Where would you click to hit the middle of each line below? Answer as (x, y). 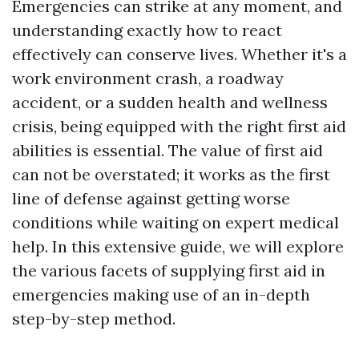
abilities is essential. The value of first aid (167, 150)
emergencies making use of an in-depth (161, 294)
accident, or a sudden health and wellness (170, 102)
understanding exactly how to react (147, 30)
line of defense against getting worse (151, 198)
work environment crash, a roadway (148, 78)
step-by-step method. (94, 319)
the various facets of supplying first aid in (169, 270)
